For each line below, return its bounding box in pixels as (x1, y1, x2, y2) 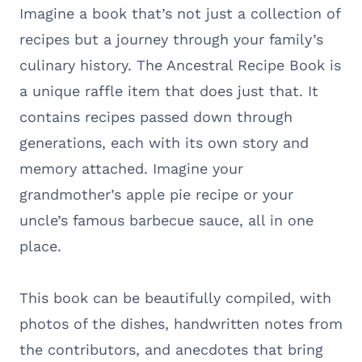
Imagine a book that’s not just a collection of (19, 4, 340, 22)
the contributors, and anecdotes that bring (19, 340, 323, 358)
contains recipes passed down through (19, 107, 293, 125)
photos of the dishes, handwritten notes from (19, 314, 343, 332)
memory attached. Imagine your (19, 159, 243, 177)
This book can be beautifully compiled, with (19, 288, 331, 306)
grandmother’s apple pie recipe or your (19, 185, 293, 203)
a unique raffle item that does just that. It (19, 82, 318, 99)
